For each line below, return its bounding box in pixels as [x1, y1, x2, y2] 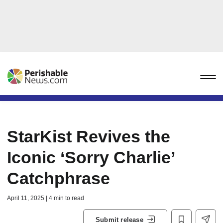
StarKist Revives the [7, 127, 170, 146]
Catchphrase [7, 169, 110, 188]
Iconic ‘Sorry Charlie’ [7, 148, 174, 167]
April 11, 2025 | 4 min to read [7, 195, 84, 202]
